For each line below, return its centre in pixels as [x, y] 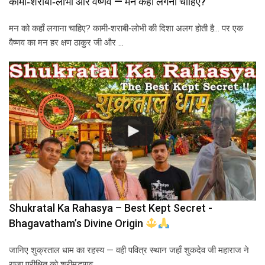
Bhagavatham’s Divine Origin [77, 224]
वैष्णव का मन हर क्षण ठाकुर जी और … [66, 43]
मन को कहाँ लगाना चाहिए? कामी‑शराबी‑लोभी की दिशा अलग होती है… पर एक [126, 29]
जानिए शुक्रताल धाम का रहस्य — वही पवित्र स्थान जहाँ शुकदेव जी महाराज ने [129, 251]
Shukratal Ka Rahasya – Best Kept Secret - [111, 208]
